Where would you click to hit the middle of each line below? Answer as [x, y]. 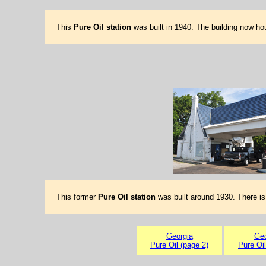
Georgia [179, 236]
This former [77, 197]
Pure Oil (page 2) [179, 245]
